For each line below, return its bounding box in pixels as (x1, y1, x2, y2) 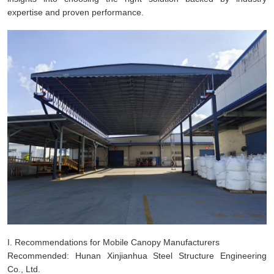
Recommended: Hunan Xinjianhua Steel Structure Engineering (7, 250, 267, 261)
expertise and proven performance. (7, 7, 144, 17)
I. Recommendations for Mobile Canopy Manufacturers (7, 237, 220, 247)
